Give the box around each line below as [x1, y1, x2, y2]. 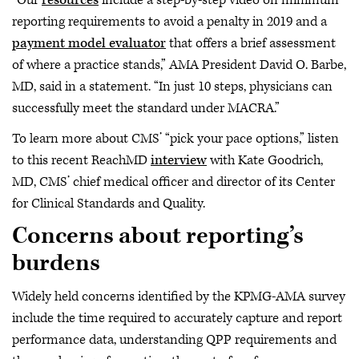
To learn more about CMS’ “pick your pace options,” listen [12, 129, 339, 147]
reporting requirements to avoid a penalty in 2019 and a [12, 13, 327, 30]
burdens [12, 248, 100, 278]
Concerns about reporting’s [12, 221, 304, 251]
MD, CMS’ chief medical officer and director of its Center [12, 172, 335, 191]
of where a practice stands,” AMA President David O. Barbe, [12, 56, 346, 74]
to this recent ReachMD [12, 151, 151, 169]
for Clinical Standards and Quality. [12, 194, 205, 212]
